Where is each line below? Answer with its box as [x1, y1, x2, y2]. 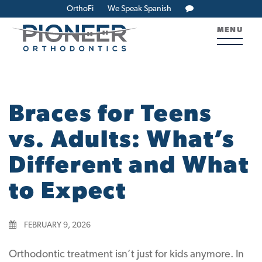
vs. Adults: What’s [9, 129, 235, 153]
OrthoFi [67, 5, 94, 13]
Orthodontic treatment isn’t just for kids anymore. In [9, 249, 244, 260]
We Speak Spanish [108, 5, 171, 13]
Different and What [9, 155, 250, 178]
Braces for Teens [9, 104, 212, 127]
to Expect [9, 181, 127, 204]
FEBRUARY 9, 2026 [22, 221, 91, 230]
